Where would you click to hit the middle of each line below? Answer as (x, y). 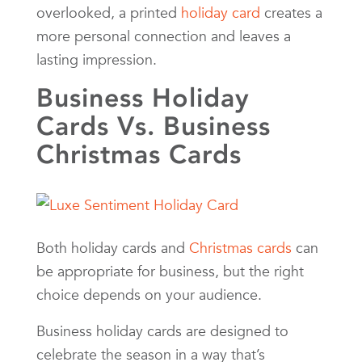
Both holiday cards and (113, 247)
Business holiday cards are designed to (162, 330)
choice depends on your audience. (149, 294)
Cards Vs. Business (154, 126)
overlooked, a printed (109, 12)
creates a (291, 12)
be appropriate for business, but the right (170, 271)
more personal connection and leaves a (164, 36)
